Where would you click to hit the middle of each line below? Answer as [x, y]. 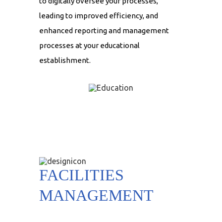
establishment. [65, 60]
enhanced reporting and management [104, 31]
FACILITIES [82, 175]
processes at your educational [89, 46]
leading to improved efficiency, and [99, 16]
